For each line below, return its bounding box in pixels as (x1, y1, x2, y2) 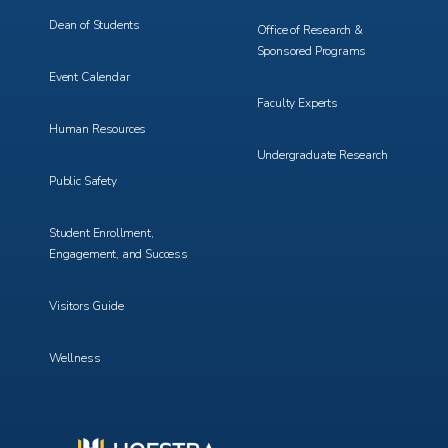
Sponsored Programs (256, 43, 367, 59)
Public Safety (49, 173, 117, 189)
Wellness (49, 350, 101, 366)
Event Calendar (49, 69, 130, 85)
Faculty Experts (256, 95, 338, 111)
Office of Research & (256, 22, 363, 38)
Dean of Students (49, 17, 141, 33)
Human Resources (49, 121, 147, 137)
